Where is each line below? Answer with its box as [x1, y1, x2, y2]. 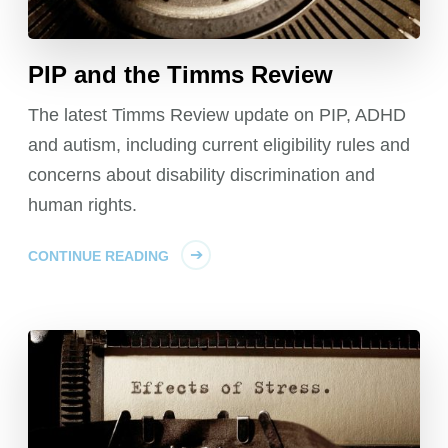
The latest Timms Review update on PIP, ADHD [28, 104, 407, 125]
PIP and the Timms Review [28, 60, 334, 88]
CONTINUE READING [28, 247, 170, 264]
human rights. [28, 194, 138, 215]
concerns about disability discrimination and [28, 164, 376, 185]
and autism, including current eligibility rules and [28, 134, 411, 155]
